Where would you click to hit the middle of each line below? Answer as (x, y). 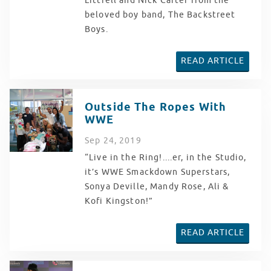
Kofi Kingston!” (119, 201)
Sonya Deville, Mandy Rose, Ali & (157, 186)
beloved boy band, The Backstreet (160, 15)
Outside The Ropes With (156, 107)
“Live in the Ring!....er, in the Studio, (166, 157)
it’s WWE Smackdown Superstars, (158, 172)
